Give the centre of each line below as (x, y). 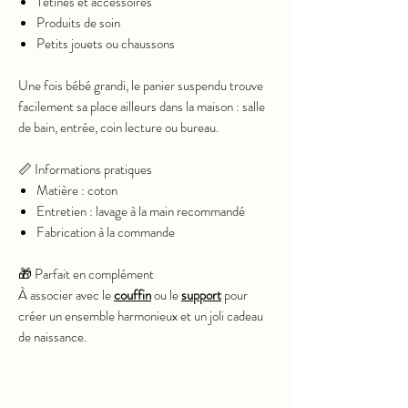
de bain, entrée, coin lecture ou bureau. (118, 127)
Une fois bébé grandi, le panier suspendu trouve (141, 85)
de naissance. (52, 337)
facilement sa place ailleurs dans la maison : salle (142, 106)
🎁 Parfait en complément (86, 274)
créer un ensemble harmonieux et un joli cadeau (141, 316)
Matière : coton (77, 190)
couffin (133, 295)
